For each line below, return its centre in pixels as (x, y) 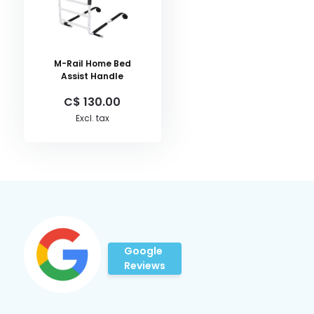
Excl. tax (92, 118)
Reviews (144, 266)
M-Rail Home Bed (92, 63)
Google (143, 251)
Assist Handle (93, 76)
